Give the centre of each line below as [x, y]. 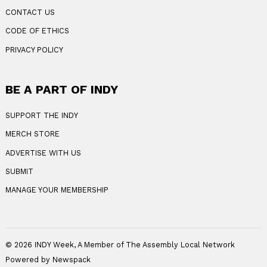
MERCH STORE [32, 134]
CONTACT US [30, 13]
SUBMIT [19, 171]
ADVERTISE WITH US [43, 153]
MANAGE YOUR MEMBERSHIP [57, 190]
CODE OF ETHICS [37, 31]
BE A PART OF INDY [61, 89]
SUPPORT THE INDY [41, 116]
